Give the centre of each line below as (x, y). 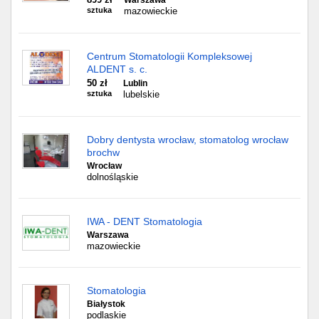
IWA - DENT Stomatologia (145, 221)
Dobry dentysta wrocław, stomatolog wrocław (188, 140)
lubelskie (141, 94)
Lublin (135, 83)
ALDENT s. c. (117, 69)
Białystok (106, 304)
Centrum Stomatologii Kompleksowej (169, 56)
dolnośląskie (113, 177)
